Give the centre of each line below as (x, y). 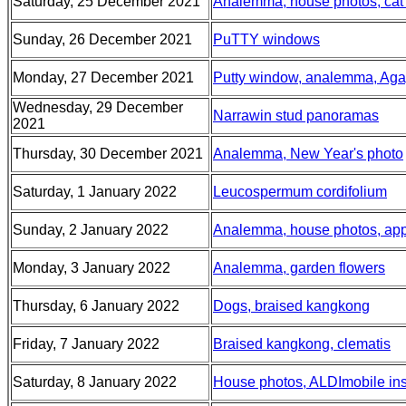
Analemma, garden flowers (299, 268)
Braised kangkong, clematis (302, 344)
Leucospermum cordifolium (300, 192)
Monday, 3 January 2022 (92, 268)
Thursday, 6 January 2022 (96, 306)
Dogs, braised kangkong (291, 306)
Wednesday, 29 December (98, 107)
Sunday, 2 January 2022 (91, 230)
